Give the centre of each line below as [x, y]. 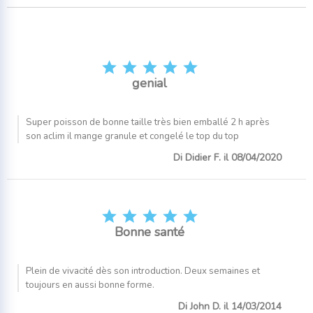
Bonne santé [150, 232]
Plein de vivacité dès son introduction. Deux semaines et [143, 271]
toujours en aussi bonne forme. [90, 285]
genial [150, 83]
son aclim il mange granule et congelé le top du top [132, 136]
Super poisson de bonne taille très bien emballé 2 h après [148, 122]
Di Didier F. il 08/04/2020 [227, 157]
